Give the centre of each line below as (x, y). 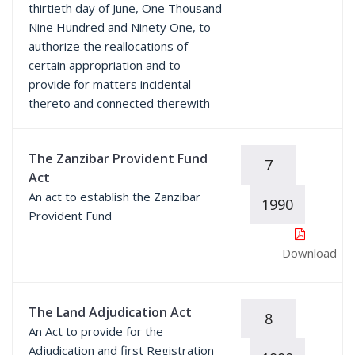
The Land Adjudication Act (110, 312)
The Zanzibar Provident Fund (118, 158)
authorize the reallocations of (108, 46)
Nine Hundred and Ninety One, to (120, 27)
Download (309, 253)
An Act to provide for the (96, 331)
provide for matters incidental (110, 84)
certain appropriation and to (105, 65)
